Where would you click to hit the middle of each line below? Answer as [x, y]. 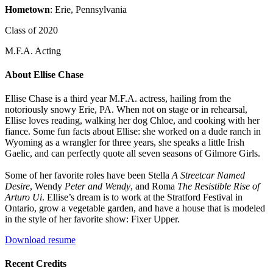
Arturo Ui [23, 197]
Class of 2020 [31, 30]
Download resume [40, 240]
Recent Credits [36, 264]
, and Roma [154, 186]
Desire [17, 186]
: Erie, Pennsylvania [88, 9]
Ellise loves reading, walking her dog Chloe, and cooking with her [132, 121]
